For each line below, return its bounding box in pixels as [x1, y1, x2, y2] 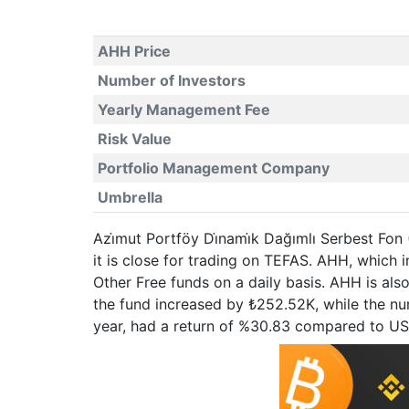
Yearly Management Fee [97, 100, 270, 119]
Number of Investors [97, 71, 246, 89]
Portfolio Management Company [97, 159, 330, 177]
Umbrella [97, 188, 163, 206]
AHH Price [97, 42, 171, 60]
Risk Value [97, 130, 172, 148]
